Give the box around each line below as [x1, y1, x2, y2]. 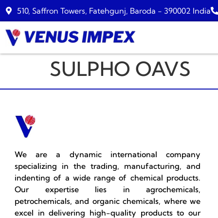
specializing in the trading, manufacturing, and [15, 161, 200, 171]
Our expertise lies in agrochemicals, [15, 184, 200, 194]
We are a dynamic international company [15, 149, 200, 159]
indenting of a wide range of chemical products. [15, 172, 200, 182]
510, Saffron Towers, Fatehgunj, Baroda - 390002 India [17, 6, 211, 16]
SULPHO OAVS [50, 57, 191, 81]
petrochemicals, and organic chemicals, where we [15, 196, 200, 206]
